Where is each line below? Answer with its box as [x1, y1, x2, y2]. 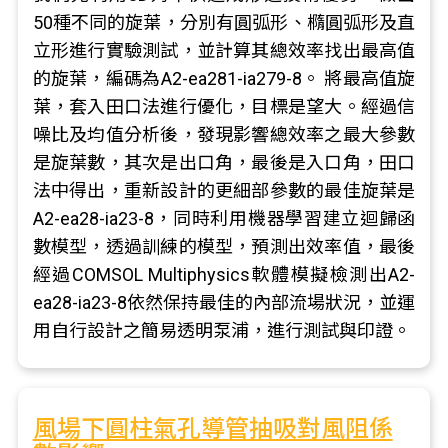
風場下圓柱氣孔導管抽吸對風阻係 [32, 415, 393, 443]
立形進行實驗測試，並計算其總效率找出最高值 [32, 40, 416, 61]
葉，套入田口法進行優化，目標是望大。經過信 [32, 96, 416, 117]
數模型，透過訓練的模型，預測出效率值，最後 [32, 236, 416, 257]
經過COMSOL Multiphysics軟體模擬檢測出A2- [32, 264, 416, 285]
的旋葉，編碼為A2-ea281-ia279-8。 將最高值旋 [32, 68, 416, 89]
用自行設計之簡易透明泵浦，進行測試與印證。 [32, 320, 411, 341]
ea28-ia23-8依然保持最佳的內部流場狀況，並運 [32, 292, 416, 313]
